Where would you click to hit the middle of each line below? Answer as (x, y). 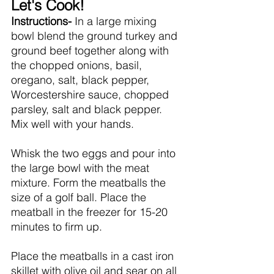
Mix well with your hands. (74, 124)
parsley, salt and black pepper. (88, 109)
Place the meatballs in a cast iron (94, 256)
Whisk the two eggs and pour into (95, 153)
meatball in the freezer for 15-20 (91, 212)
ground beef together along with (91, 50)
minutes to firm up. (57, 226)
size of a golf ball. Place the (80, 197)
